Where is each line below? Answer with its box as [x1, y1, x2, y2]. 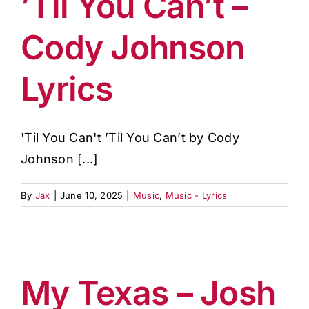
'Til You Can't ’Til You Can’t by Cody [21, 130, 239, 145]
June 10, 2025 [59, 190, 123, 201]
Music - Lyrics [165, 190, 228, 201]
